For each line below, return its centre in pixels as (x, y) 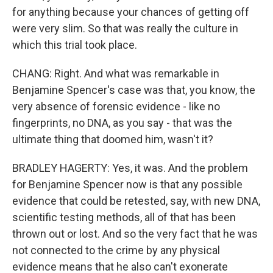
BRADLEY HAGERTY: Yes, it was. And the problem (130, 168)
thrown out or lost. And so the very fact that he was (135, 234)
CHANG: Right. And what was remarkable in (116, 73)
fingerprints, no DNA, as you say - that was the (122, 123)
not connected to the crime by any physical (116, 250)
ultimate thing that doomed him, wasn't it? (113, 139)
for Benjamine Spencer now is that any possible (127, 184)
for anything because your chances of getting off (131, 12)
